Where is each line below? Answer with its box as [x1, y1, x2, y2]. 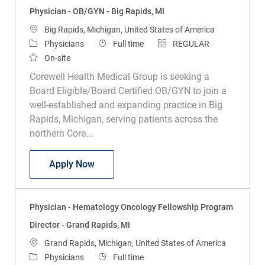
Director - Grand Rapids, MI [29, 219, 130, 230]
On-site [44, 53, 70, 63]
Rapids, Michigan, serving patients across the [29, 113, 218, 125]
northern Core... [29, 127, 93, 139]
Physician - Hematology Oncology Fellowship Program [29, 202, 233, 212]
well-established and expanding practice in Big [29, 99, 222, 111]
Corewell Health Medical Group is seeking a [29, 70, 209, 82]
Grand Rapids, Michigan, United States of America [44, 238, 226, 248]
